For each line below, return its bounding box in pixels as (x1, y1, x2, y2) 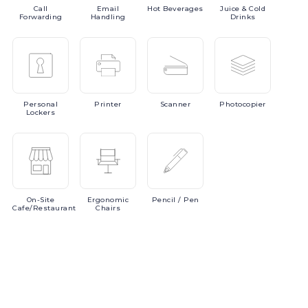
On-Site (26, 195, 55, 204)
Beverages (163, 4, 203, 13)
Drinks (230, 12, 256, 21)
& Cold (242, 4, 265, 13)
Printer (94, 100, 122, 109)
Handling (90, 12, 126, 21)
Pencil (151, 195, 178, 204)
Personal (23, 100, 58, 109)
